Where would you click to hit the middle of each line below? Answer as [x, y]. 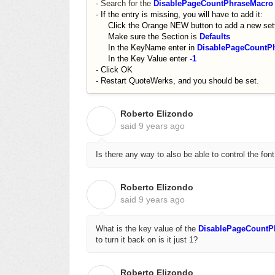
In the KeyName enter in [146, 47]
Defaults [215, 36]
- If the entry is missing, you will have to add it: [179, 14]
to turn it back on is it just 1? [147, 239]
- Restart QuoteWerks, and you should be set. [177, 80]
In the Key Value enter [143, 58]
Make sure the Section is [148, 36]
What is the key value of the [147, 228]
